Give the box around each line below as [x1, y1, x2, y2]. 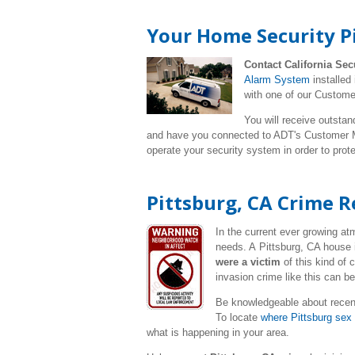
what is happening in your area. [147, 326, 289, 338]
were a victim [216, 256, 281, 268]
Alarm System [244, 74, 310, 86]
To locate [216, 311, 261, 323]
